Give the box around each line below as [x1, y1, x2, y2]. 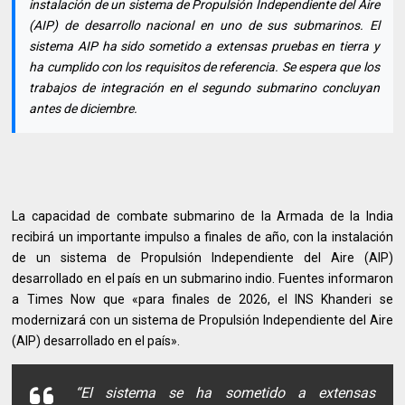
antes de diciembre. [29, 101, 138, 117]
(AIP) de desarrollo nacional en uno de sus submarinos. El [29, 18, 380, 33]
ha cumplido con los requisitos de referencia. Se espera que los [29, 60, 380, 75]
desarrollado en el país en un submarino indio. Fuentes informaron [12, 271, 393, 287]
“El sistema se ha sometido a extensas [75, 384, 375, 402]
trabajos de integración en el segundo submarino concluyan [29, 80, 380, 96]
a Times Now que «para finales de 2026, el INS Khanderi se [12, 292, 393, 307]
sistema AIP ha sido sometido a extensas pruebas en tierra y [29, 39, 380, 54]
